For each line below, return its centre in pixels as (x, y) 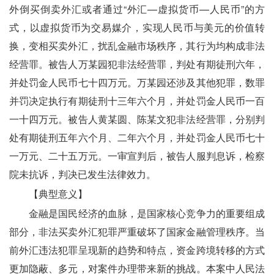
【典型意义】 (48, 193)
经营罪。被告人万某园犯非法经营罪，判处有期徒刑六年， (137, 64)
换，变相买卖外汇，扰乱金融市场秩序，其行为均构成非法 (137, 45)
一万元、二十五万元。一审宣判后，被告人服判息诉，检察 (137, 155)
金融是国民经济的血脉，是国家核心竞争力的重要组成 (137, 213)
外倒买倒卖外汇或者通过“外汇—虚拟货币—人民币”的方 (137, 9)
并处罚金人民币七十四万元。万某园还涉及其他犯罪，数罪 (137, 82)
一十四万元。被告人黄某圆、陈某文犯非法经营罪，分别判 (137, 119)
